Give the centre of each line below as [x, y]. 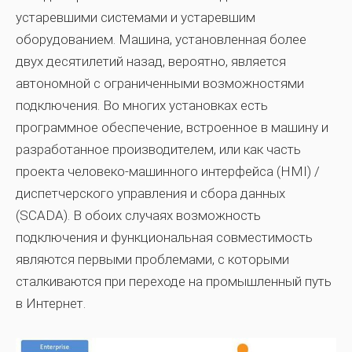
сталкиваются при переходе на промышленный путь [174, 282]
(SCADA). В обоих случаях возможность [138, 216]
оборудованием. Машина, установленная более [161, 40]
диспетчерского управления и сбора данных [150, 194]
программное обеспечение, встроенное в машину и [172, 128]
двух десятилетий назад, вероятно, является [151, 62]
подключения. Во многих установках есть [142, 106]
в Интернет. [51, 304]
